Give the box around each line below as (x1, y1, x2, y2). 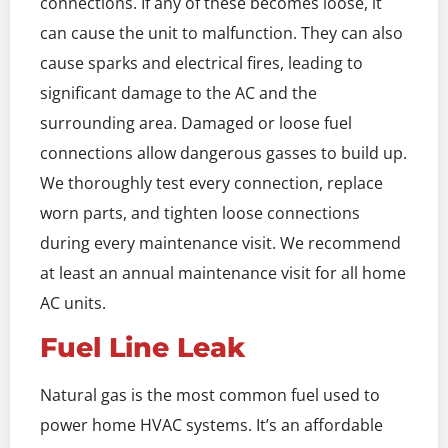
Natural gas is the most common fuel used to (40, 384, 380, 407)
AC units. (40, 291, 106, 314)
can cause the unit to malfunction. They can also (40, 21, 403, 44)
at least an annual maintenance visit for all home (40, 261, 406, 284)
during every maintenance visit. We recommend (40, 231, 401, 254)
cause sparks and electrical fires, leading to (40, 51, 363, 74)
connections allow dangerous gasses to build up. (40, 141, 407, 164)
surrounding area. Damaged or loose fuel (40, 111, 352, 134)
